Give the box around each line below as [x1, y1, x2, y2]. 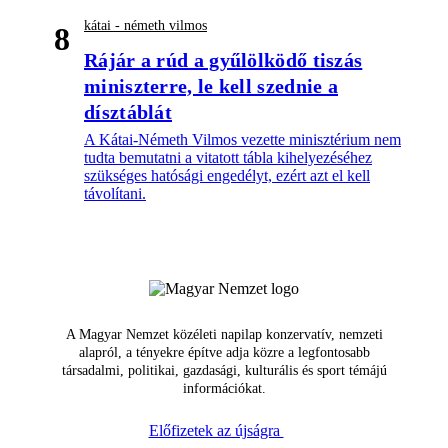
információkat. [182, 381, 266, 397]
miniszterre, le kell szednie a [84, 75, 339, 98]
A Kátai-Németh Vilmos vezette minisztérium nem [84, 131, 401, 149]
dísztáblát [84, 101, 173, 124]
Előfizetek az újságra [148, 422, 284, 440]
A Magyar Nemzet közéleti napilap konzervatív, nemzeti [65, 327, 383, 343]
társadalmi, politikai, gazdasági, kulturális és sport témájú [61, 363, 387, 379]
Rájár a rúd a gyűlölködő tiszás [84, 49, 363, 72]
